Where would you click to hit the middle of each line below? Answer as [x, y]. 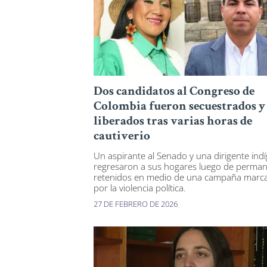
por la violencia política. [140, 188]
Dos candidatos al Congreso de [174, 92]
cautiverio [122, 137]
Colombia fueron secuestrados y [179, 107]
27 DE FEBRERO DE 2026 [136, 204]
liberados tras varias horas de [173, 122]
